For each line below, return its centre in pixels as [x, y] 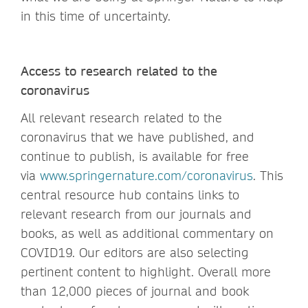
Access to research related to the [119, 71]
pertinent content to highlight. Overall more [146, 272]
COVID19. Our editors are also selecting [135, 252]
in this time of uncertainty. [96, 16]
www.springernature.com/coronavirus [146, 175]
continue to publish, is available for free [135, 156]
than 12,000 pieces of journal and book [135, 291]
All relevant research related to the [121, 118]
